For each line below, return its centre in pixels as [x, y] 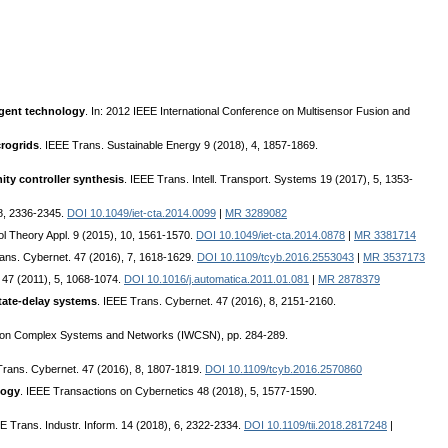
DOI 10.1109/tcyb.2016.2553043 [275, 257]
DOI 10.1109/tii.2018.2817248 [315, 425]
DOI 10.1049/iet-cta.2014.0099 [141, 213]
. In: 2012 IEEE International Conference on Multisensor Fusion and [247, 111]
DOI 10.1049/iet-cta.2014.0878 [270, 235]
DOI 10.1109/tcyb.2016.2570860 [283, 369]
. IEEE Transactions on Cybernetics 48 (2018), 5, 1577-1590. [168, 391]
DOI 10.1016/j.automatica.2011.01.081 [216, 279]
